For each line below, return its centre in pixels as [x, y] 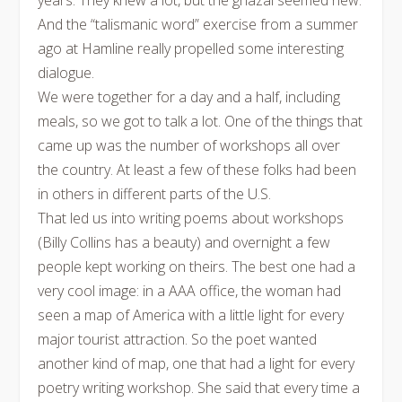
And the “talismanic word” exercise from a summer [198, 24]
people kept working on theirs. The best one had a [197, 267]
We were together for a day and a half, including [189, 97]
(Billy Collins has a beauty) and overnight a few [184, 242]
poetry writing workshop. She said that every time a [199, 388]
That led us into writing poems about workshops [191, 218]
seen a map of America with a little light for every [191, 315]
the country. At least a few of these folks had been [197, 170]
